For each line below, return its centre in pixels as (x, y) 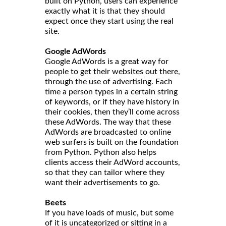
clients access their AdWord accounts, (112, 162)
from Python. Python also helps (101, 152)
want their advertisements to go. (102, 182)
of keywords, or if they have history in (112, 102)
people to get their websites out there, (112, 71)
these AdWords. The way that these (108, 122)
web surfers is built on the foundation (112, 142)
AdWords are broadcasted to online (108, 132)
